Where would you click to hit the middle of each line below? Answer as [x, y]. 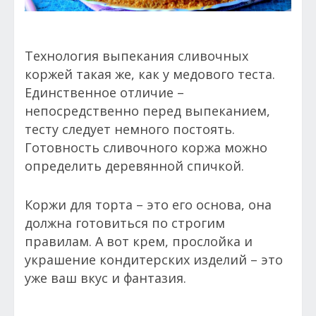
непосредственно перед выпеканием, [147, 111]
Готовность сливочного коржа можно [146, 148]
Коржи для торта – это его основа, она [148, 205]
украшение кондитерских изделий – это [154, 260]
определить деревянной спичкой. [134, 166]
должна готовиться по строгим [125, 223]
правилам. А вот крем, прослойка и [139, 242]
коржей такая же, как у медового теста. [150, 74]
